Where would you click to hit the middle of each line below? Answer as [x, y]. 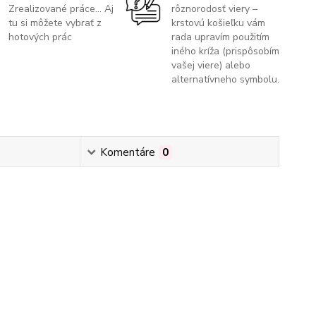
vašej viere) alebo [211, 65]
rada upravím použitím [220, 37]
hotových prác [41, 37]
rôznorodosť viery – [214, 9]
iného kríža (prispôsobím [225, 51]
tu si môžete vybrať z [55, 23]
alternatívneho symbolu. [225, 79]
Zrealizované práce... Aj [61, 9]
